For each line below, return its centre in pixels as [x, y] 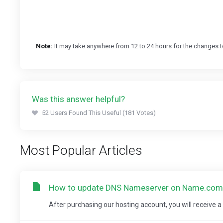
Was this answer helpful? [78, 99]
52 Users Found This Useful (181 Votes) [99, 113]
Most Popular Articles [81, 150]
